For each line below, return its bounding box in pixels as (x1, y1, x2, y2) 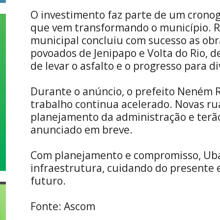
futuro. (30, 174, 66, 188)
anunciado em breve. (30, 123, 133, 137)
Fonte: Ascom (30, 199, 95, 213)
